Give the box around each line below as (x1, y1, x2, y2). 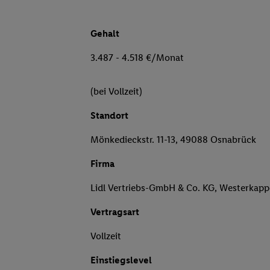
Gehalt (90, 28, 119, 40)
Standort (90, 110, 128, 122)
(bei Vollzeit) (90, 86, 142, 98)
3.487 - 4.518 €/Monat (90, 52, 184, 64)
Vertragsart (90, 206, 139, 218)
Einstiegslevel (90, 254, 152, 266)
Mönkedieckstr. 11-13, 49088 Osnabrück (90, 134, 256, 146)
